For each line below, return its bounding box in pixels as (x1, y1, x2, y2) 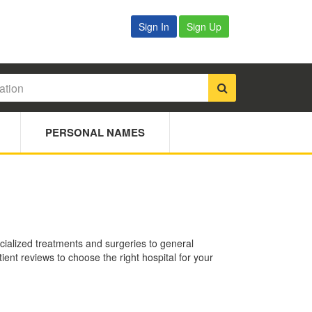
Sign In (139, 19, 170, 34)
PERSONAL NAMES (45, 125, 145, 141)
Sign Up (187, 19, 222, 34)
